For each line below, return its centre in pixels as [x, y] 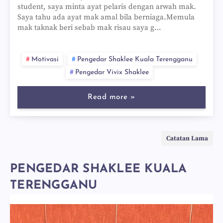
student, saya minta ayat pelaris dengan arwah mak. [107, 7]
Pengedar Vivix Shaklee [112, 72]
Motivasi [45, 59]
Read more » [111, 97]
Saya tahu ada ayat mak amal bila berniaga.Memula [106, 17]
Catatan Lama [187, 138]
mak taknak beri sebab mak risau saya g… [89, 28]
